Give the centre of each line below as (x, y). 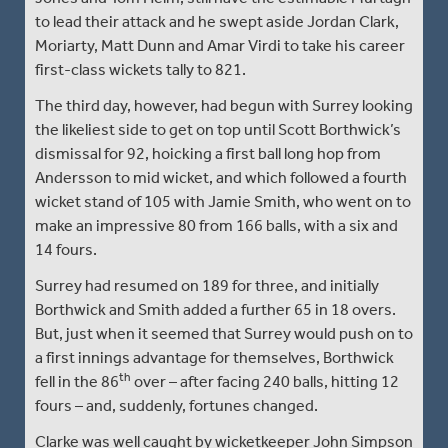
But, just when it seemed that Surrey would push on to (224, 333)
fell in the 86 (77, 381)
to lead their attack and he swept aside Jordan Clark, (217, 21)
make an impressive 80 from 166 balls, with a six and (216, 225)
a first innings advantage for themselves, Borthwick (214, 357)
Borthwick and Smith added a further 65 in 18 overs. (215, 309)
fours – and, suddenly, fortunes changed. (176, 405)
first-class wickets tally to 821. (140, 69)
